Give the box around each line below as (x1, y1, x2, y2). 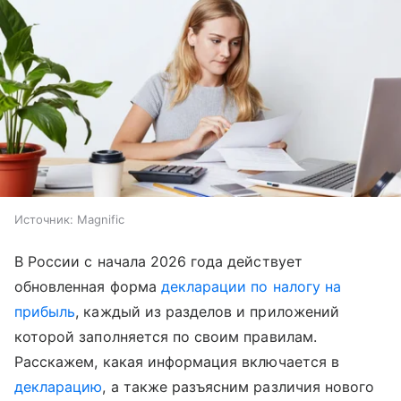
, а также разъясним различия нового (102, 378, 375, 397)
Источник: (14, 212, 73, 227)
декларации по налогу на (160, 277, 341, 296)
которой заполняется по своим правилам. (14, 328, 317, 346)
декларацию (14, 378, 103, 397)
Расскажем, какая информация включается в (14, 353, 339, 371)
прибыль (14, 303, 76, 321)
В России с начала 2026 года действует (14, 252, 303, 271)
